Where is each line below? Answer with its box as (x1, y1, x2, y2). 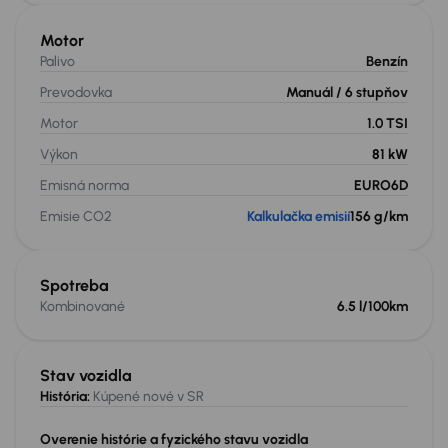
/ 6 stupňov (336, 84, 408, 101)
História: (40, 388, 90, 405)
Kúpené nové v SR (90, 388, 204, 405)
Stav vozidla (40, 366, 132, 385)
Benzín (366, 53, 408, 70)
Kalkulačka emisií (247, 208, 350, 225)
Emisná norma (40, 177, 129, 194)
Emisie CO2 (40, 208, 112, 225)
